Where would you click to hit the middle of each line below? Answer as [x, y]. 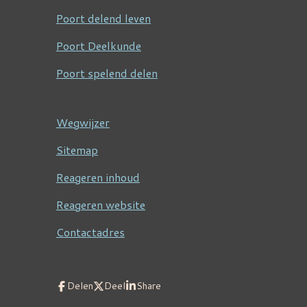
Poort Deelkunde [99, 45]
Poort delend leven [103, 18]
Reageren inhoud [98, 177]
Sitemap [77, 149]
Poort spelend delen [107, 73]
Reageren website [101, 204]
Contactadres [90, 232]
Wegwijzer [83, 122]
